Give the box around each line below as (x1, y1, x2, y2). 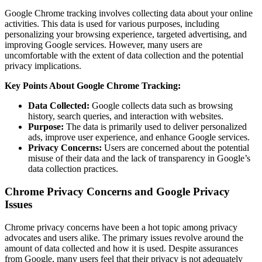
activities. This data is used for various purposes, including (5, 19, 219, 29)
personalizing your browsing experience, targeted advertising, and (5, 29, 247, 40)
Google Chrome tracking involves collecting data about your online (5, 8, 253, 19)
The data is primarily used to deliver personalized (64, 122, 247, 132)
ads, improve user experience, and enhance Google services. (28, 132, 250, 143)
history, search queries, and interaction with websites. (28, 111, 223, 122)
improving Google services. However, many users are (5, 40, 202, 50)
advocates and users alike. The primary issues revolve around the (5, 232, 243, 243)
